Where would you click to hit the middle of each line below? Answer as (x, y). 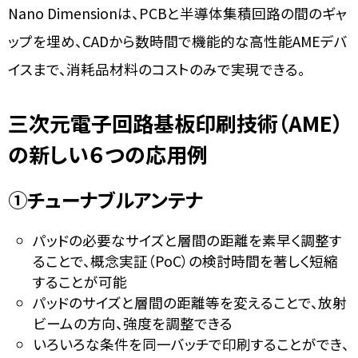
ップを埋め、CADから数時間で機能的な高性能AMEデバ (178, 42)
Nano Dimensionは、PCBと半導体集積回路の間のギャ (178, 14)
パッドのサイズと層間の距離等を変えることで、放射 (189, 303)
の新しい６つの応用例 (108, 154)
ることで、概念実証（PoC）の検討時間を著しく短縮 (185, 261)
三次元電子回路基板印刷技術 (143, 123)
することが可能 (80, 282)
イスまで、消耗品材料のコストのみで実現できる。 (157, 70)
